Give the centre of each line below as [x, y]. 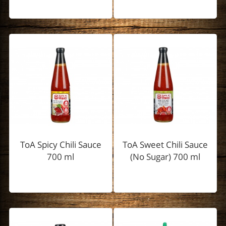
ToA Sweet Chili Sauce [165, 145]
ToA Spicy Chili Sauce [61, 145]
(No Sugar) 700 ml [165, 157]
